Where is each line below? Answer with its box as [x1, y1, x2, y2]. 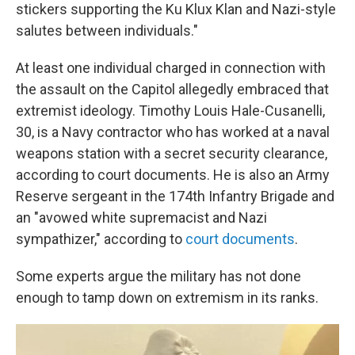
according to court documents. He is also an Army [16, 166, 330, 184]
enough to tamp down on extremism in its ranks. [16, 289, 319, 307]
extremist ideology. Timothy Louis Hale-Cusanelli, [16, 102, 325, 120]
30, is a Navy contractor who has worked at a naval [16, 124, 330, 141]
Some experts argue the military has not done [16, 268, 301, 285]
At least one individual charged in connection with [16, 59, 326, 77]
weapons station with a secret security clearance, [16, 145, 327, 162]
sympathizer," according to [16, 231, 185, 248]
